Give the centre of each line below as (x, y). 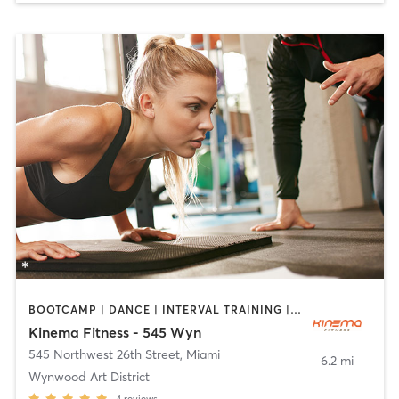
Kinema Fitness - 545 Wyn (114, 333)
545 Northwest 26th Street (104, 355)
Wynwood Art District (89, 377)
